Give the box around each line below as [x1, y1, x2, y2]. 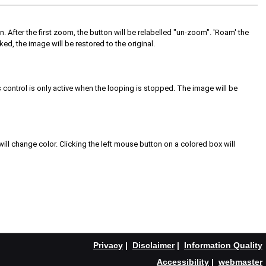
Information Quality [184, 240, 262, 250]
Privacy [93, 240, 123, 250]
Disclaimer [132, 240, 175, 250]
